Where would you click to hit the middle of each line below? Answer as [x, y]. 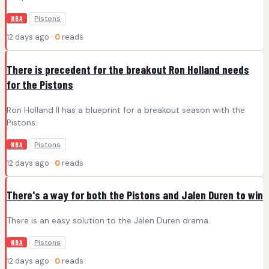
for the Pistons [40, 84]
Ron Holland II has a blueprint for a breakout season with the [126, 110]
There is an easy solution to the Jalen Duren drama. [108, 221]
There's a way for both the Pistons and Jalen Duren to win [135, 195]
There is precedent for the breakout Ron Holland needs [128, 69]
